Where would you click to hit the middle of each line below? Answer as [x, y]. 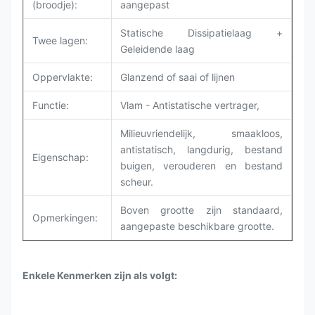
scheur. [137, 182]
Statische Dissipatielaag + [201, 33]
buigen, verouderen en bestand [201, 166]
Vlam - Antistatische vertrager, [190, 105]
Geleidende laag [157, 49]
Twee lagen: [60, 40]
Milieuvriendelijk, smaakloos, [201, 133]
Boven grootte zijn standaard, [201, 210]
